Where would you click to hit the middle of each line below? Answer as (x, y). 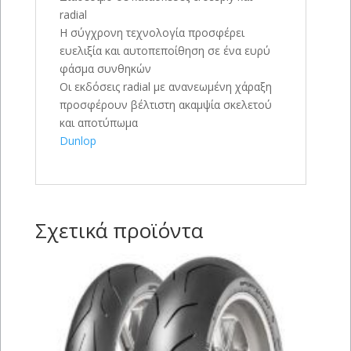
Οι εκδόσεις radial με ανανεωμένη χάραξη (165, 87)
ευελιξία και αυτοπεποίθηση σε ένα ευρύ (165, 51)
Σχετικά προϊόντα (119, 231)
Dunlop (78, 141)
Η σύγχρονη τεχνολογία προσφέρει (152, 33)
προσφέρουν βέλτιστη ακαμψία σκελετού (165, 105)
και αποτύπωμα (98, 123)
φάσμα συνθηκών (105, 69)
